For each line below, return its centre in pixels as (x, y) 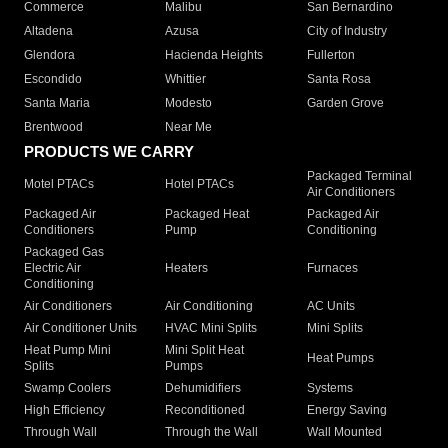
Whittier (186, 79)
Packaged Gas (64, 252)
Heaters (187, 268)
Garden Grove (345, 103)
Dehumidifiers (203, 388)
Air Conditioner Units (80, 328)
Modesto (189, 103)
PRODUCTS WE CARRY (109, 152)
